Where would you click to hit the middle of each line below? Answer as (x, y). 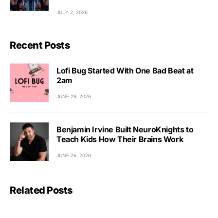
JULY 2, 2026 (72, 12)
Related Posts (41, 191)
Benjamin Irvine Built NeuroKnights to (125, 129)
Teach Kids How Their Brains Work (120, 139)
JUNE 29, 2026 (74, 96)
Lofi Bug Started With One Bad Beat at (125, 70)
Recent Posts (40, 45)
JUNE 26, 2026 (74, 155)
